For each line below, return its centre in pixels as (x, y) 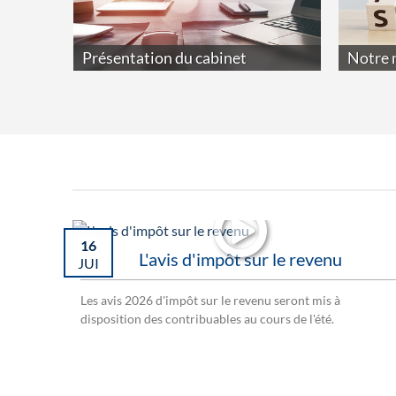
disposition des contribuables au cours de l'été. (207, 319)
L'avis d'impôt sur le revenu (240, 259)
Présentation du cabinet (164, 58)
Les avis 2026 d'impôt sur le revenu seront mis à (210, 301)
